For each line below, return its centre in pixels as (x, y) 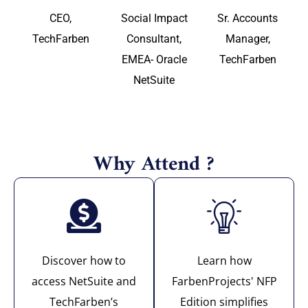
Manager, (247, 39)
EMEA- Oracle (154, 60)
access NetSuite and (84, 282)
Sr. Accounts (247, 19)
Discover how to (84, 261)
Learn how (224, 261)
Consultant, (154, 39)
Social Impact (154, 19)
